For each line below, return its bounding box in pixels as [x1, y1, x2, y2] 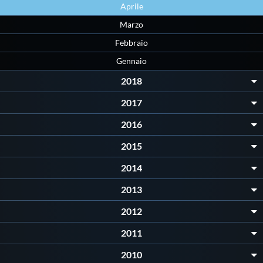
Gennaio [116, 56, 147, 66]
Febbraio [115, 38, 148, 48]
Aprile [120, 1, 143, 12]
